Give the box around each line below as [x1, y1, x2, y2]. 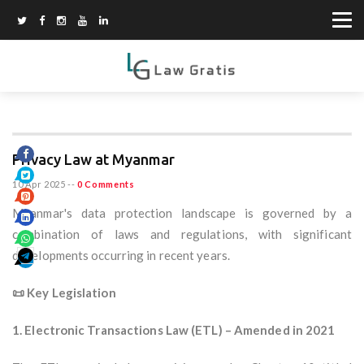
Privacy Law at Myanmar [12, 151, 175, 168]
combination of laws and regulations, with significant [12, 227, 352, 242]
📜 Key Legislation [12, 285, 116, 301]
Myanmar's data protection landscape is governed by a [12, 206, 352, 221]
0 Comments [76, 179, 135, 190]
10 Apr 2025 [12, 179, 66, 190]
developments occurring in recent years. [12, 248, 230, 263]
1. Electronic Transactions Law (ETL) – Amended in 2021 [12, 323, 336, 338]
